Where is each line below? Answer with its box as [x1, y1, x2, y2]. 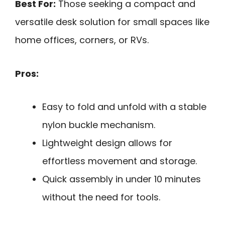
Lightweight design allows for [42, 137, 172, 150]
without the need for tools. [42, 191, 160, 204]
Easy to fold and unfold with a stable [42, 100, 206, 114]
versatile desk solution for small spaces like [15, 16, 209, 29]
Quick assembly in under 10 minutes [42, 173, 201, 186]
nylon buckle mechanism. [42, 119, 155, 132]
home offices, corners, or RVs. [15, 34, 149, 47]
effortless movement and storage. [42, 155, 197, 168]
